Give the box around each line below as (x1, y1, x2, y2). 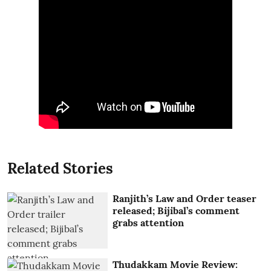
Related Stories (7, 158, 113, 178)
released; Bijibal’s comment (113, 204, 240, 217)
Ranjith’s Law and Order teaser (113, 192, 257, 204)
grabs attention (113, 216, 184, 229)
